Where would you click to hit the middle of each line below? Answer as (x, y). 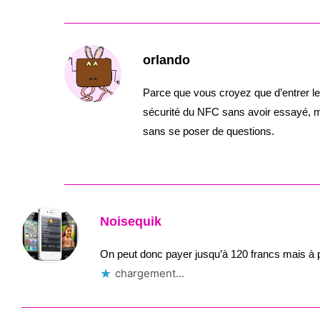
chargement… (150, 273)
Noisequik (131, 221)
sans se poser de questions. (209, 131)
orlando (166, 60)
